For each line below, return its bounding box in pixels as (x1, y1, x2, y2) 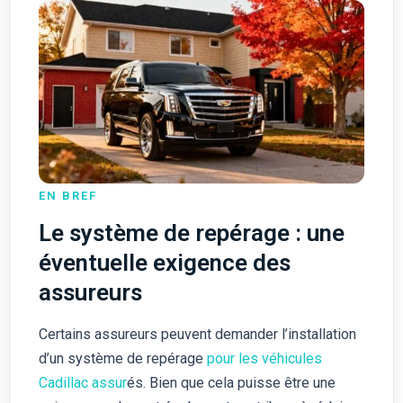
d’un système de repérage (38, 350, 207, 368)
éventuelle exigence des (38, 249, 291, 277)
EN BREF (38, 189, 97, 203)
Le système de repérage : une (38, 219, 345, 247)
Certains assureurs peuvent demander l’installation (38, 326, 356, 344)
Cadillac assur (38, 374, 127, 392)
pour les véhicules (206, 350, 322, 368)
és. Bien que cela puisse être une (126, 374, 336, 392)
